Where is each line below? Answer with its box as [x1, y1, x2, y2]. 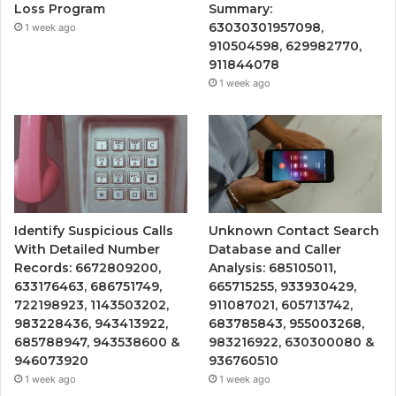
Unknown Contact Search [209, 222, 380, 239]
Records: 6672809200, [14, 259, 161, 276]
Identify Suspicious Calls [14, 222, 173, 239]
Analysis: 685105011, [209, 259, 337, 276]
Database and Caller [209, 240, 342, 257]
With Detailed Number [14, 240, 160, 257]
